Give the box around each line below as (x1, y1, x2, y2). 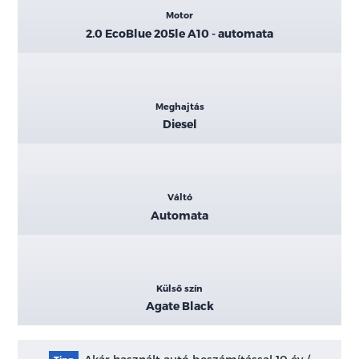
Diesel (162, 117, 197, 131)
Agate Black (145, 299, 214, 313)
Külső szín (156, 282, 203, 293)
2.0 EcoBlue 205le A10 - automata (86, 26, 273, 40)
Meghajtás (155, 100, 204, 111)
